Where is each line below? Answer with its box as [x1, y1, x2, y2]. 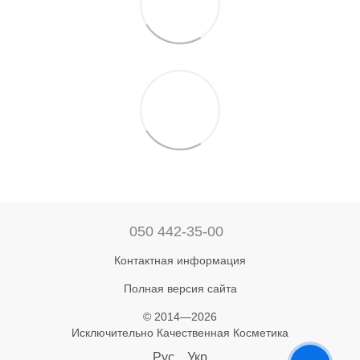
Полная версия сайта [123, 281, 237, 295]
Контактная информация [114, 253, 246, 267]
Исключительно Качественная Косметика [72, 325, 288, 339]
